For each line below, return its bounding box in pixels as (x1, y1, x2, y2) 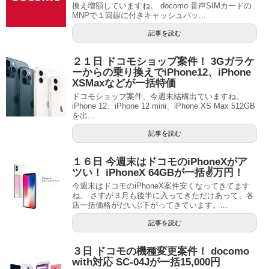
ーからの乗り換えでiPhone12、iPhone (72, 67, 251, 78)
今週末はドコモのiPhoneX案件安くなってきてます (72, 181, 250, 190)
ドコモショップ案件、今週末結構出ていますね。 (72, 92, 244, 101)
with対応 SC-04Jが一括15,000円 (72, 256, 220, 268)
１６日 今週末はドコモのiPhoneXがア (72, 156, 247, 168)
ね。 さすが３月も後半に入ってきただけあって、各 (72, 191, 254, 200)
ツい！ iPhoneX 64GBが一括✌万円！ (72, 167, 244, 178)
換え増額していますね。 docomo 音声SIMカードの (72, 1, 252, 10)
